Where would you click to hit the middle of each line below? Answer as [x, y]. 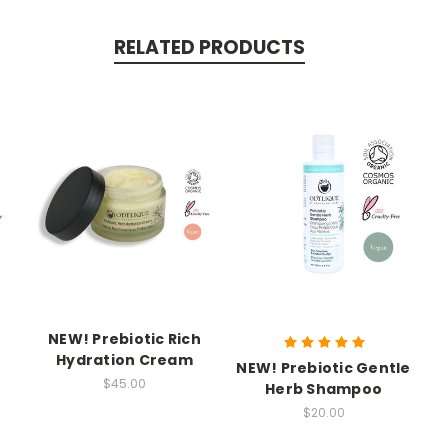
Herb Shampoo [323, 389]
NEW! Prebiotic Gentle [323, 368]
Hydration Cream [124, 360]
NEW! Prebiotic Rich [124, 339]
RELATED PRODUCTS [209, 47]
